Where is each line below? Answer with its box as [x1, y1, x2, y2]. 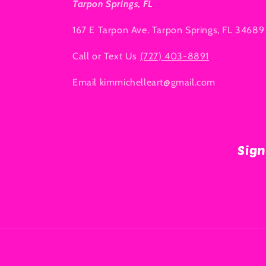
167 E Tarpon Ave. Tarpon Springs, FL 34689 [72, 24, 265, 36]
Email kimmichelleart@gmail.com [72, 77, 216, 88]
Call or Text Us [72, 50, 140, 62]
